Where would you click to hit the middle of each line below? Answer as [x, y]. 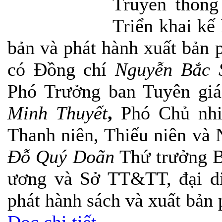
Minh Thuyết [57, 113]
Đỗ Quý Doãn [61, 157]
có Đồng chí [61, 70]
